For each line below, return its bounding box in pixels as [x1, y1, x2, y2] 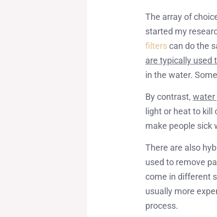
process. [145, 201, 179, 211]
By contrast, [145, 92, 193, 102]
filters [145, 41, 168, 51]
